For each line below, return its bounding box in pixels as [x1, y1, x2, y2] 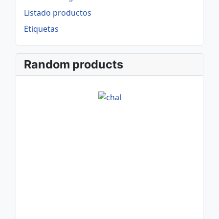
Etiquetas [24, 23, 59, 34]
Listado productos [24, 7, 91, 18]
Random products [24, 57, 123, 71]
